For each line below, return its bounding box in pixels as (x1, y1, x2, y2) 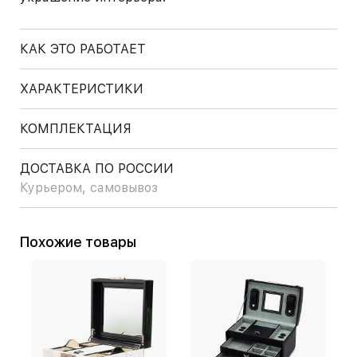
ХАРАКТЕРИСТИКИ (20, 81, 143, 96)
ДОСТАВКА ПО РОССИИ (20, 161, 174, 176)
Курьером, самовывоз (20, 180, 158, 195)
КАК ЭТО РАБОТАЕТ (20, 41, 146, 57)
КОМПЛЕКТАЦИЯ (20, 121, 131, 136)
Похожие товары (29, 233, 136, 250)
